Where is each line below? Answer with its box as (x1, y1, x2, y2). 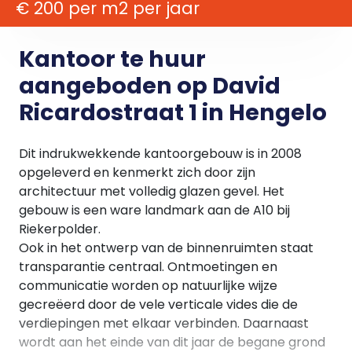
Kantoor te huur (19, 43, 206, 75)
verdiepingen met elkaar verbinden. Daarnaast (19, 314, 309, 332)
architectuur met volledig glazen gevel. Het (19, 182, 284, 200)
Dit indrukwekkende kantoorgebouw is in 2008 (19, 145, 302, 163)
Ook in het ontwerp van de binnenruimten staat (19, 239, 313, 257)
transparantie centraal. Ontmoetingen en (19, 258, 277, 276)
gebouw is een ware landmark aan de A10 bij (19, 201, 290, 219)
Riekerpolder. (19, 220, 101, 238)
